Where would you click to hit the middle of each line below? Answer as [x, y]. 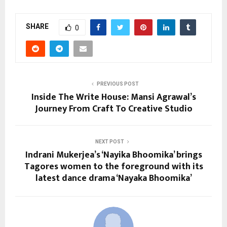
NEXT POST [109, 141]
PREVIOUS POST [118, 84]
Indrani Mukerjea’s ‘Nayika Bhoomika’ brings [113, 155]
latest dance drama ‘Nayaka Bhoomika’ [113, 178]
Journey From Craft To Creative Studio [113, 109]
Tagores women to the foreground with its [113, 166]
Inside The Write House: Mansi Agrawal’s [113, 97]
